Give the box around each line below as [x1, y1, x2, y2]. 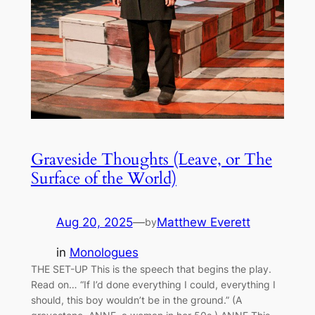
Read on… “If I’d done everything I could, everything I [30, 278, 276, 290]
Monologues [69, 245, 139, 259]
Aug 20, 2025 [56, 214, 133, 229]
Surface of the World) [30, 167, 176, 189]
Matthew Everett [156, 214, 250, 229]
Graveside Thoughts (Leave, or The [30, 148, 272, 170]
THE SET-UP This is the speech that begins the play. [30, 262, 274, 275]
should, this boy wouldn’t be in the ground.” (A [30, 293, 242, 306]
